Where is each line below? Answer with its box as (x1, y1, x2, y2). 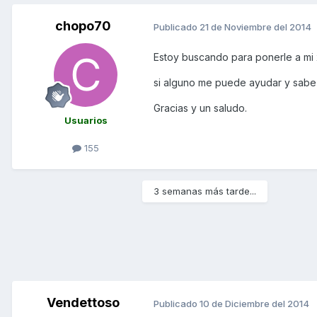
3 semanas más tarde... (154, 185, 256, 197)
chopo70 (54, 18, 111, 34)
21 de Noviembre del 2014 (200, 21, 311, 33)
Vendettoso (46, 295, 120, 311)
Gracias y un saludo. (154, 102, 247, 115)
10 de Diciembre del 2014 (200, 297, 309, 309)
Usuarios (64, 115, 108, 127)
